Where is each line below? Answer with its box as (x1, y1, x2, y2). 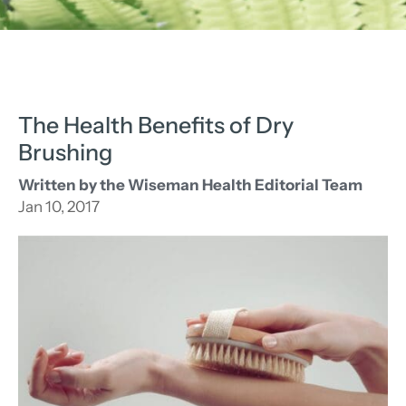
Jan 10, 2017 (18, 198, 100, 217)
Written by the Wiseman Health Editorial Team (18, 176, 362, 195)
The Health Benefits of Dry (18, 111, 294, 140)
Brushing (18, 139, 112, 167)
